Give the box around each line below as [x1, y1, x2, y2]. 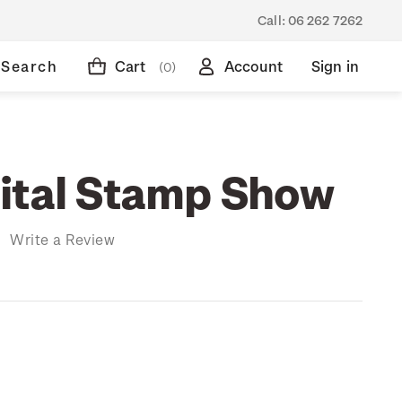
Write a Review [10, 230, 115, 248]
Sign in [310, 57, 359, 74]
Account [223, 57, 283, 74]
